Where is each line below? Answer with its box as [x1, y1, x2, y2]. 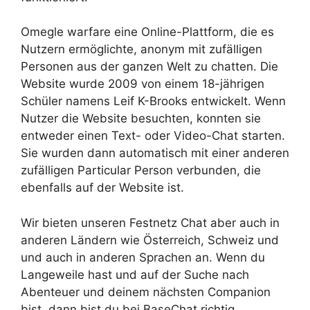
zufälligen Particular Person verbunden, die [21, 163, 261, 177]
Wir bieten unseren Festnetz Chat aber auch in [21, 215, 280, 230]
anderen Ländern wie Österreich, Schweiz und [21, 232, 279, 247]
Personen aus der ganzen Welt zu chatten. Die [21, 60, 278, 73]
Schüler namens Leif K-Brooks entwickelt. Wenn [21, 94, 286, 108]
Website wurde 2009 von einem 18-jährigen [21, 77, 264, 91]
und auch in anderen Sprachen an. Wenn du [21, 250, 265, 264]
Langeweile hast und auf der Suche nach [21, 267, 249, 282]
